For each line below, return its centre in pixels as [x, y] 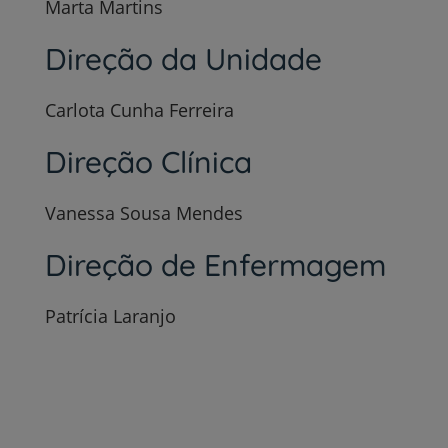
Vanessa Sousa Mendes [143, 212]
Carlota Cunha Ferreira [139, 109]
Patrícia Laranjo [110, 315]
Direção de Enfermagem [215, 264]
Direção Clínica [148, 161]
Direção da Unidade [183, 58]
